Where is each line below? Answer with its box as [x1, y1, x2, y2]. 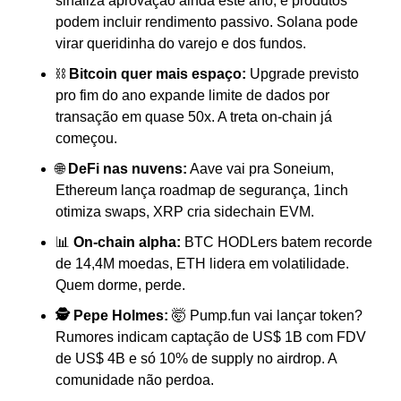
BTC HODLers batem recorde [181, 235, 372, 251]
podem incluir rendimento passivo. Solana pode [55, 14, 358, 30]
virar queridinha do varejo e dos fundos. [55, 36, 306, 52]
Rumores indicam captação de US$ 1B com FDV [55, 329, 366, 346]
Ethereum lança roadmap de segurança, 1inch [55, 183, 348, 199]
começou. [55, 131, 117, 147]
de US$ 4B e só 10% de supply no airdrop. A [55, 351, 337, 367]
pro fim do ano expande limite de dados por [55, 88, 329, 104]
